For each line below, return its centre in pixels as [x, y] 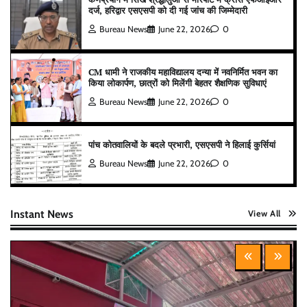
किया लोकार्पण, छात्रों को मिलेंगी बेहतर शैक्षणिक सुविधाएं [177, 84]
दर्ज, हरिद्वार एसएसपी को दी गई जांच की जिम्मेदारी [168, 11]
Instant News [42, 214]
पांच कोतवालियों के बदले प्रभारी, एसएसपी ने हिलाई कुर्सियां [182, 145]
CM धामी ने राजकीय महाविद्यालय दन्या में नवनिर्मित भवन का [183, 73]
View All [264, 214]
